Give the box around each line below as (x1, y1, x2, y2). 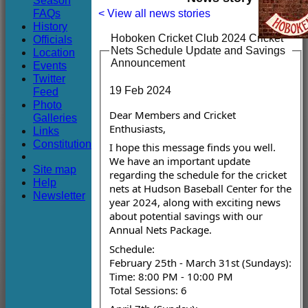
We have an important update (109, 154, 250, 168)
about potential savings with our (109, 209, 263, 223)
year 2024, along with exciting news (109, 195, 280, 210)
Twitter (33, 72, 65, 85)
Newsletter (33, 189, 85, 201)
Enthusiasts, (109, 121, 166, 135)
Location (33, 46, 75, 58)
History (33, 20, 67, 32)
